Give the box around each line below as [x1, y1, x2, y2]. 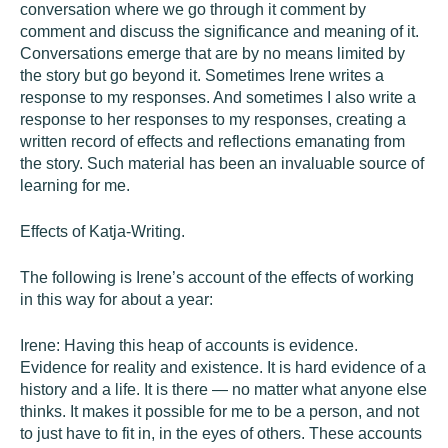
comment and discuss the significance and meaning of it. [20, 23, 419, 40]
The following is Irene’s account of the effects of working [20, 269, 414, 286]
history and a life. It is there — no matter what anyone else [20, 381, 427, 398]
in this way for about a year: [20, 291, 213, 308]
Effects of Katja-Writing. [20, 223, 185, 240]
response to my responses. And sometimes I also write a [20, 89, 416, 106]
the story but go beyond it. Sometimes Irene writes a [20, 67, 384, 84]
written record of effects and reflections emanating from [20, 133, 405, 150]
